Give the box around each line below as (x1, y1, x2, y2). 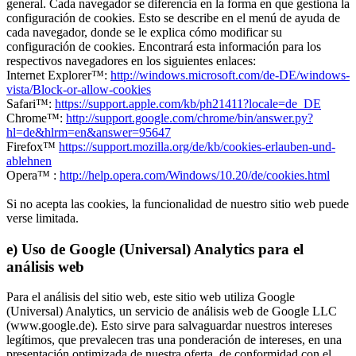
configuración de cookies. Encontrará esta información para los (6, 39, 321, 53)
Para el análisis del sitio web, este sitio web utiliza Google (6, 290, 295, 304)
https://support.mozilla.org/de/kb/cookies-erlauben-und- (59, 139, 335, 153)
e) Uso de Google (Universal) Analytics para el (6, 240, 304, 257)
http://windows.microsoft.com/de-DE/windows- (110, 68, 350, 82)
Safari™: (6, 96, 55, 110)
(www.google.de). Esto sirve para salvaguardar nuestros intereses (6, 319, 332, 333)
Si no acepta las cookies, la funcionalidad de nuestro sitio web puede (6, 196, 349, 211)
